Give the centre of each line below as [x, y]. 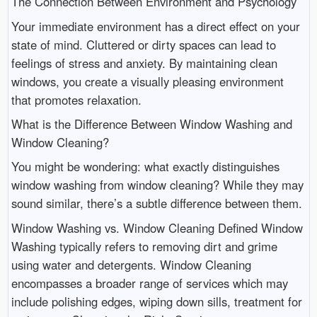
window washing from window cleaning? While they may [157, 185]
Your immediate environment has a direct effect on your [155, 26]
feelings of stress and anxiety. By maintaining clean [144, 63]
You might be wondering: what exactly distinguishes [145, 167]
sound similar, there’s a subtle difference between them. [156, 203]
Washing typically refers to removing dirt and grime [144, 246]
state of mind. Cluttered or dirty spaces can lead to [143, 44]
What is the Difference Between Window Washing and [151, 124]
